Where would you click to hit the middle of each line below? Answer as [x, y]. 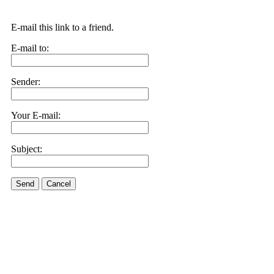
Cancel [59, 184]
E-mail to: [30, 48]
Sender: [26, 82]
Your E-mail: [36, 115]
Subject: [27, 149]
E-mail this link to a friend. [62, 27]
